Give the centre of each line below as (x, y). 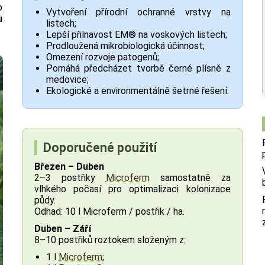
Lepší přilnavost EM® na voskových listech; (136, 35)
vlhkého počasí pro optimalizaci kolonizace (132, 189)
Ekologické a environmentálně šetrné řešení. (137, 91)
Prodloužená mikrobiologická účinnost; (125, 46)
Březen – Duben (69, 167)
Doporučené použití (100, 148)
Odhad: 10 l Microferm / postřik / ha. (109, 212)
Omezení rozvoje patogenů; (102, 57)
